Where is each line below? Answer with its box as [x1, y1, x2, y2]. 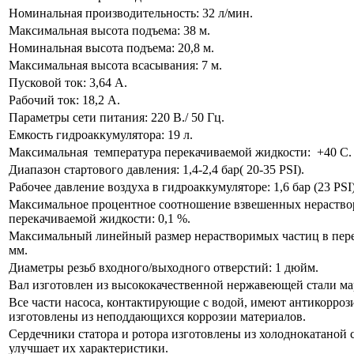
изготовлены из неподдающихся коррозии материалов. [9, 310, 306, 324]
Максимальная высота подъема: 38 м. [9, 24, 210, 38]
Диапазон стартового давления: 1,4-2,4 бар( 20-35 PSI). [9, 163, 304, 177]
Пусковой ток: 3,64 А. [9, 76, 127, 90]
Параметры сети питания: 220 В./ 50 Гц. [9, 111, 224, 125]
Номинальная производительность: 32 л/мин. [9, 6, 253, 21]
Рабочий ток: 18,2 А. [9, 93, 120, 107]
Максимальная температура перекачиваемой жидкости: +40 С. [9, 145, 352, 160]
